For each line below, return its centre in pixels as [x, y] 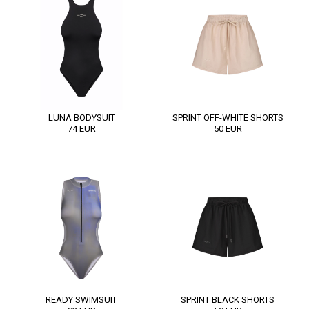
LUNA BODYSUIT [81, 118]
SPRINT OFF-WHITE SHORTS [228, 118]
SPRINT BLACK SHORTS [228, 299]
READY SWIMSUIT [81, 299]
